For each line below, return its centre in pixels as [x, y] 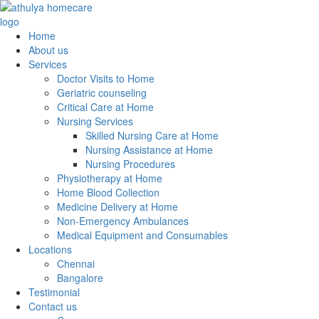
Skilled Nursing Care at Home [152, 135]
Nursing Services [95, 121]
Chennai [76, 263]
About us [48, 50]
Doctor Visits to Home [106, 78]
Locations [50, 249]
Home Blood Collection [108, 192]
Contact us [53, 306]
